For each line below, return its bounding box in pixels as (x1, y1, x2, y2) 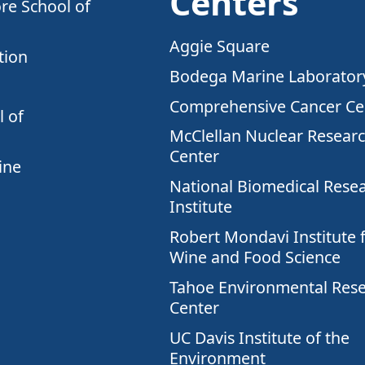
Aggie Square (169, 34, 270, 57)
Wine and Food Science (169, 245, 341, 268)
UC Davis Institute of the (169, 326, 350, 349)
